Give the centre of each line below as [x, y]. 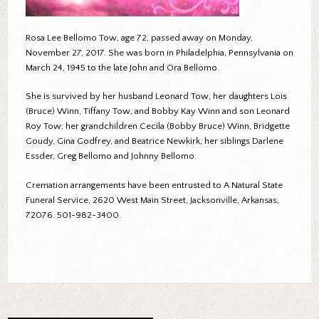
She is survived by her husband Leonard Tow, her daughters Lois [156, 96]
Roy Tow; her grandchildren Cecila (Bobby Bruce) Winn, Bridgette [157, 126]
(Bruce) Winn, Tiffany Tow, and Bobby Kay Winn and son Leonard [157, 111]
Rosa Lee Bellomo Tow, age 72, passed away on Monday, [139, 37]
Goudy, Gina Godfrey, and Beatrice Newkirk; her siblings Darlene [154, 141]
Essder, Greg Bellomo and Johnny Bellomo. [111, 156]
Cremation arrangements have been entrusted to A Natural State [154, 185]
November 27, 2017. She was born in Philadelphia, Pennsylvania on [159, 52]
